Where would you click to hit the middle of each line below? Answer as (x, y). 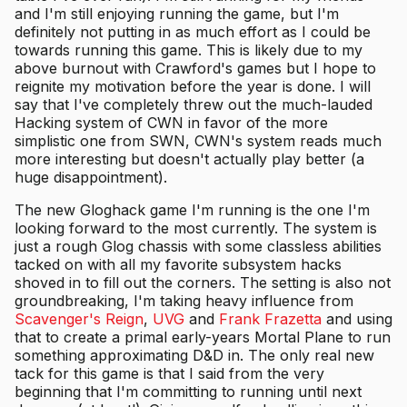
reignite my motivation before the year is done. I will (193, 86)
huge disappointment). (91, 177)
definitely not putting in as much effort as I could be (193, 31)
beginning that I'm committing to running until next (188, 391)
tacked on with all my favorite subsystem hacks (178, 264)
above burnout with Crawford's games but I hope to (195, 68)
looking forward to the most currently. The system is (196, 228)
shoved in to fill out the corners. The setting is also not (203, 282)
